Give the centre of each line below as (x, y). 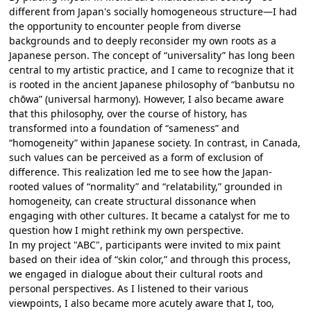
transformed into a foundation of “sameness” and (125, 128)
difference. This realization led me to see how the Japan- (141, 171)
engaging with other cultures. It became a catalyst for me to (150, 215)
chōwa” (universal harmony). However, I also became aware (147, 99)
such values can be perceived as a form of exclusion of (136, 157)
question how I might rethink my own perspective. (127, 230)
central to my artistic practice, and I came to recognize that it (152, 69)
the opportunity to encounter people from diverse (125, 26)
